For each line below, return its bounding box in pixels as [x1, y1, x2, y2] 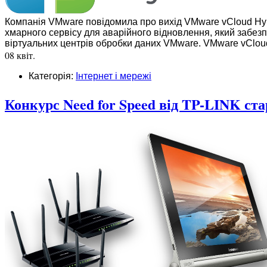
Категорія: [29, 70, 76, 81]
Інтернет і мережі [76, 70, 151, 81]
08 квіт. [5, 48, 35, 61]
